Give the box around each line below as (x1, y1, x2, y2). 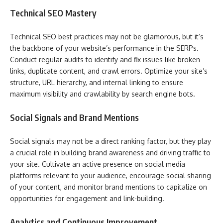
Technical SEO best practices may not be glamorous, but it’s (10, 32, 204, 41)
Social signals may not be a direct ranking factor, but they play (10, 136, 211, 145)
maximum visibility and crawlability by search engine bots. (10, 89, 195, 98)
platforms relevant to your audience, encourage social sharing (10, 171, 211, 180)
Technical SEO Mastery (10, 7, 97, 18)
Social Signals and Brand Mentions (10, 111, 139, 123)
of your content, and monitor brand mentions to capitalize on (10, 182, 207, 191)
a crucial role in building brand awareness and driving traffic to (10, 148, 211, 157)
